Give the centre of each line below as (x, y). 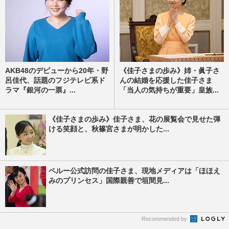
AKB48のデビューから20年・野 (57, 70)
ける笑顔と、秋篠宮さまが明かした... (109, 129)
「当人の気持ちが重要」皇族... (169, 90)
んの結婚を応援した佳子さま (166, 80)
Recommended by (165, 219)
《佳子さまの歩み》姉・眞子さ (170, 70)
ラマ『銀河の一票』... (40, 90)
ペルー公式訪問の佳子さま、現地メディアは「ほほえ (134, 170)
